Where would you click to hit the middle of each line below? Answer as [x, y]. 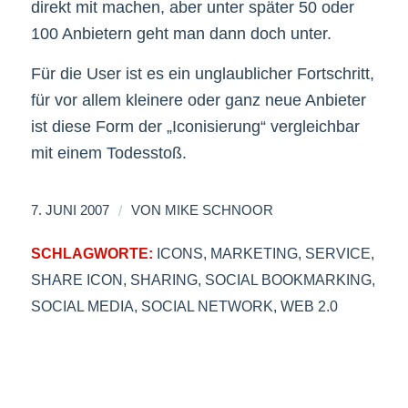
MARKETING [254, 253]
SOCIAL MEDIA [82, 306]
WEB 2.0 [309, 306]
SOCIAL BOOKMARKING [288, 279]
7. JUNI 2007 [70, 210]
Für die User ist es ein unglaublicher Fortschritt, [202, 74]
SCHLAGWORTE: [92, 253]
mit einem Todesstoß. [108, 153]
